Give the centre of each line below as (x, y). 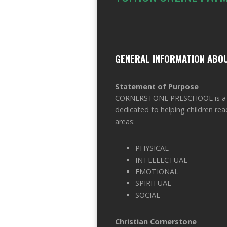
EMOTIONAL (157, 171)
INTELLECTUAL (161, 160)
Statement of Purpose (157, 86)
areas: (125, 121)
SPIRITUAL (153, 183)
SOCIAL (148, 195)
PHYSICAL (152, 148)
